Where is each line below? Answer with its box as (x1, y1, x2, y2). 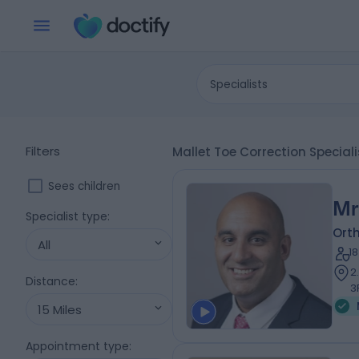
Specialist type (26, 208, 107, 224)
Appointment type (26, 338, 129, 354)
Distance (26, 273, 75, 289)
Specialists (210, 76, 268, 92)
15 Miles (38, 301, 82, 318)
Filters (26, 143, 60, 159)
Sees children (48, 178, 120, 194)
